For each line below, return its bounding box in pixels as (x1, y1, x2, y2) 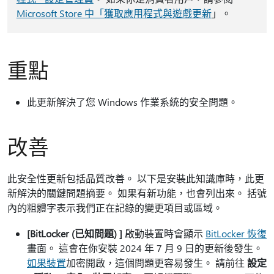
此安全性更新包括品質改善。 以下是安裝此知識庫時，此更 (7, 172, 264, 185)
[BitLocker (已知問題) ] (27, 227, 122, 240)
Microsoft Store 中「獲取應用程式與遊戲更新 (16, 7, 212, 20)
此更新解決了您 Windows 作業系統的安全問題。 (27, 95, 238, 108)
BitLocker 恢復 (206, 227, 267, 240)
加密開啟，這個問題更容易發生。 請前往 (66, 256, 247, 269)
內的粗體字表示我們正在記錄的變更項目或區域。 (7, 201, 223, 214)
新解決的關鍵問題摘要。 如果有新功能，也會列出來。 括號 (7, 187, 267, 199)
